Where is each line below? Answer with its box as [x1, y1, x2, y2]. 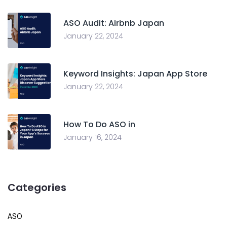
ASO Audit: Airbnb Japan [63, 17, 164, 29]
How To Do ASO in [63, 119, 135, 131]
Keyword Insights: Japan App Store [63, 68, 207, 80]
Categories [8, 180, 66, 195]
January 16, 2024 [63, 132, 122, 143]
